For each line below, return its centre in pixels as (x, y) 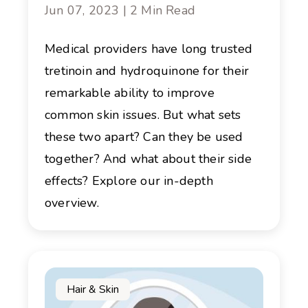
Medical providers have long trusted (148, 48)
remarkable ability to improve (130, 92)
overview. (72, 202)
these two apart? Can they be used (144, 136)
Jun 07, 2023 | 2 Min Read (120, 10)
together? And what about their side (148, 158)
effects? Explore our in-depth (129, 180)
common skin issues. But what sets (143, 114)
